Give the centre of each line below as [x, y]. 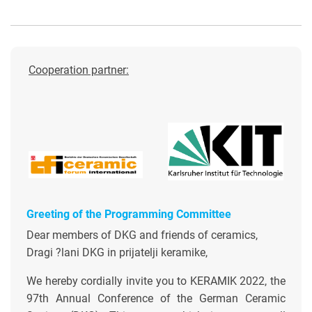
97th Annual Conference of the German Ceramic [156, 298]
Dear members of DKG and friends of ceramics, [142, 235]
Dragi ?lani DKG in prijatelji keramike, [117, 252]
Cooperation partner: [79, 70]
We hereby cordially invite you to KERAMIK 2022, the [156, 281]
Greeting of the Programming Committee [129, 214]
